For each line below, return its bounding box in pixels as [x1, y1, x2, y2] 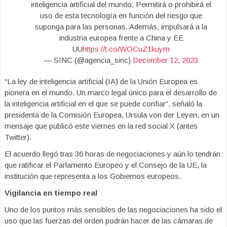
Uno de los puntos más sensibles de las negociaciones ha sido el [5, 205, 222, 214]
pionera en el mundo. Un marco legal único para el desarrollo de [5, 88, 217, 97]
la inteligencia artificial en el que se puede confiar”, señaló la [5, 99, 202, 108]
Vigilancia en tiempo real [5, 188, 97, 197]
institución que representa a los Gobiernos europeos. [5, 172, 181, 180]
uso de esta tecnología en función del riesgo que [40, 11, 202, 20]
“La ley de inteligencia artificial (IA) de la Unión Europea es [5, 77, 198, 86]
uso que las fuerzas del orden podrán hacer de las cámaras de [5, 216, 213, 225]
